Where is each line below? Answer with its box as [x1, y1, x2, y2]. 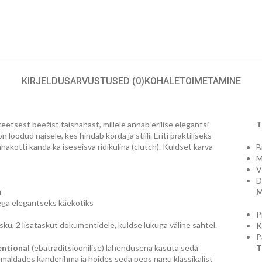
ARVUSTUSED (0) [70, 75, 144, 87]
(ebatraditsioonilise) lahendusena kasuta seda [30, 243, 198, 253]
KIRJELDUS [21, 75, 70, 87]
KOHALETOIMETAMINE [144, 75, 241, 87]
